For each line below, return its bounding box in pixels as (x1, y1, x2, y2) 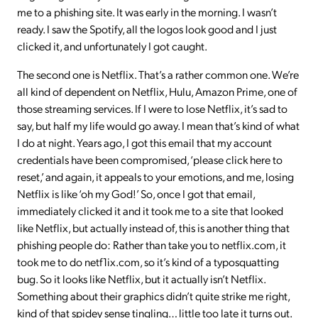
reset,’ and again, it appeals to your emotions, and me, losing (17, 168, 294, 184)
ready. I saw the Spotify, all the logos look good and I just (17, 21, 277, 36)
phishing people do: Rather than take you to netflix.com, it (17, 236, 286, 252)
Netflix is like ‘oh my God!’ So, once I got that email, (17, 185, 255, 201)
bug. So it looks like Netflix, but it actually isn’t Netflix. (17, 270, 265, 286)
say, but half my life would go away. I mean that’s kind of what (17, 117, 300, 133)
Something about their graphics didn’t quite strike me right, (17, 287, 290, 303)
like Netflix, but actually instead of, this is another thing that (17, 219, 290, 235)
